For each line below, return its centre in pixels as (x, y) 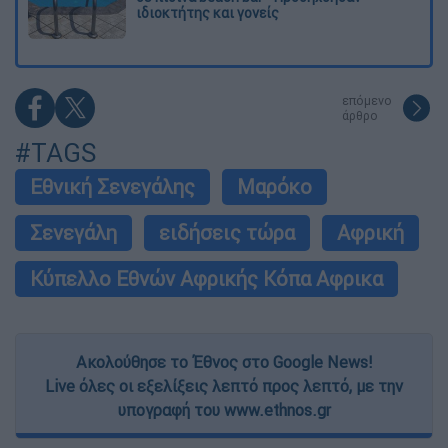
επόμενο (367, 100)
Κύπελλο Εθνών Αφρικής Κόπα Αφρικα (206, 278)
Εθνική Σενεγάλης (112, 186)
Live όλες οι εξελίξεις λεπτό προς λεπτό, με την (224, 385)
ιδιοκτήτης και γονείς (207, 12)
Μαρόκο (274, 186)
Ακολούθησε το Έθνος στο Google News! (224, 361)
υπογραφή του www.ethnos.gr (224, 409)
